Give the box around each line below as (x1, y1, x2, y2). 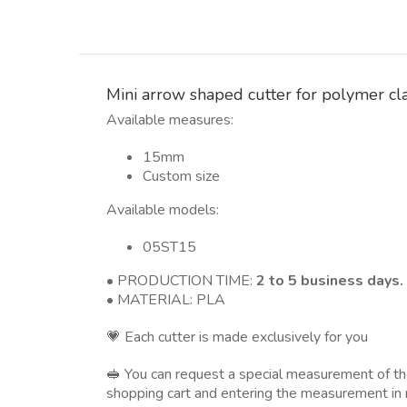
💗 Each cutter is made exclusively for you (105, 326, 368, 347)
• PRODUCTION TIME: (105, 270, 256, 291)
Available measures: (105, 109, 233, 130)
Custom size (142, 165, 220, 186)
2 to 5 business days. (255, 270, 403, 291)
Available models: (105, 199, 219, 220)
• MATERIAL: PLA (105, 289, 225, 310)
